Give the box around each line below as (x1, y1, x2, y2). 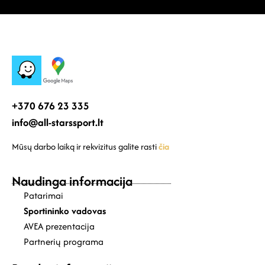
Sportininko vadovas (24, 204, 106, 218)
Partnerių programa (24, 235, 104, 249)
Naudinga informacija (12, 172, 132, 191)
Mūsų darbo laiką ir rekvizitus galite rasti (12, 140, 159, 153)
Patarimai (24, 189, 63, 203)
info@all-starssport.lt (12, 115, 104, 130)
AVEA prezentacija (24, 219, 95, 234)
